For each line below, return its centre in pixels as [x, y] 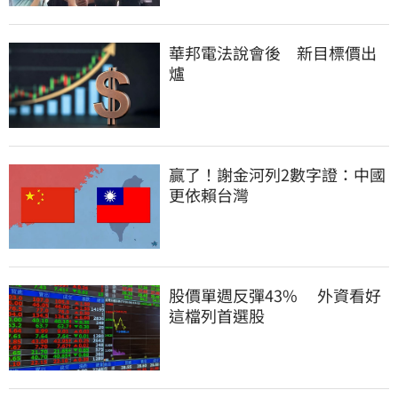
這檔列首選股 [217, 316]
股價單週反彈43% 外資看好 [275, 295]
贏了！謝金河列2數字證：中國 [277, 174]
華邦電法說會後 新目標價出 [273, 53]
